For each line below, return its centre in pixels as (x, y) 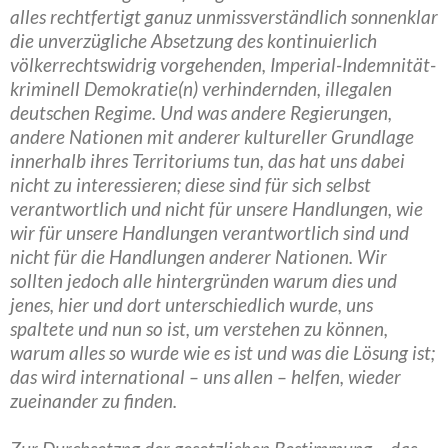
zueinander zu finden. (93, 400)
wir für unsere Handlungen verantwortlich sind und (209, 232)
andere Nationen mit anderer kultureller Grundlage (212, 136)
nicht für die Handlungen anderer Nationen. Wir (198, 256)
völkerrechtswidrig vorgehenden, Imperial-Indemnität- (223, 64)
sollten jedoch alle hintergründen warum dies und (203, 280)
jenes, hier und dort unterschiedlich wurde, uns (191, 304)
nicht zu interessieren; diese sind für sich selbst (190, 184)
